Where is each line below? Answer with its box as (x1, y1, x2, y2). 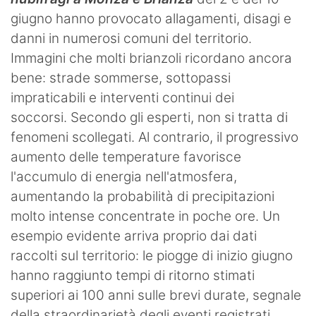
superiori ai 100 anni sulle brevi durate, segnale (11, 287, 301, 304)
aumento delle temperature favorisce (11, 149, 241, 166)
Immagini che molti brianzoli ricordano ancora (11, 50, 292, 67)
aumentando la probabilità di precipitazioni (11, 188, 274, 205)
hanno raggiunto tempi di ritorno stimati (11, 267, 255, 284)
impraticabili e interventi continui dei (11, 90, 234, 107)
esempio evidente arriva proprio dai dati (11, 228, 257, 245)
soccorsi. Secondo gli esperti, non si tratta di (11, 109, 288, 126)
